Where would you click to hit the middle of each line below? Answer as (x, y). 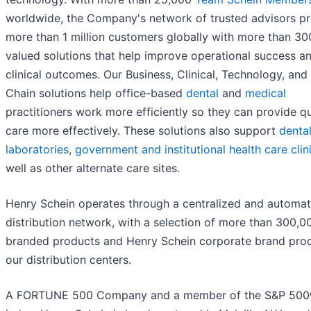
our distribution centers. (68, 260)
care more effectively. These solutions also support (142, 131)
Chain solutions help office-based (96, 93)
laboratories (37, 150)
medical (266, 93)
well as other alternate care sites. (93, 168)
